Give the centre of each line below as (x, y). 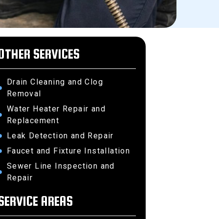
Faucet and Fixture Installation (68, 151)
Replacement (33, 120)
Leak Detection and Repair (60, 136)
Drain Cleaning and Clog (55, 82)
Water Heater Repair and (56, 109)
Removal (24, 94)
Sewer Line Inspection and (61, 166)
